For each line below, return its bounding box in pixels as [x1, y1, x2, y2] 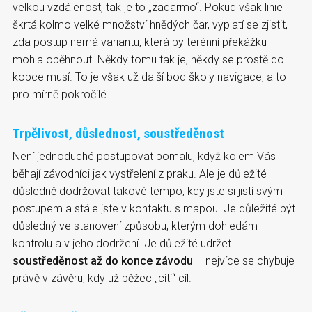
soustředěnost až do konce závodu [13, 253, 193, 267]
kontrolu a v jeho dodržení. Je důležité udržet [13, 236, 231, 250]
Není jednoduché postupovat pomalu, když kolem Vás [13, 149, 276, 163]
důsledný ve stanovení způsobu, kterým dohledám [13, 219, 258, 233]
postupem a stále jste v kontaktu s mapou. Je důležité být [13, 201, 295, 215]
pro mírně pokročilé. [13, 87, 109, 101]
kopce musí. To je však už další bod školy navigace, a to [13, 70, 286, 84]
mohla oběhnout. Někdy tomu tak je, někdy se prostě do [13, 52, 284, 66]
